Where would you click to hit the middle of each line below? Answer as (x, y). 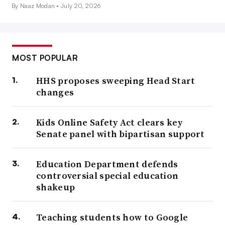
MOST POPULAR (45, 58)
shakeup (56, 187)
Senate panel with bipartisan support (121, 134)
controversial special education (107, 176)
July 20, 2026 (81, 6)
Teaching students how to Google (112, 217)
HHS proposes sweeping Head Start (116, 81)
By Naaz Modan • (36, 6)
